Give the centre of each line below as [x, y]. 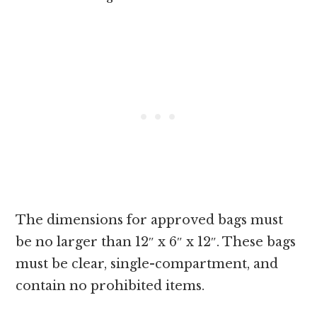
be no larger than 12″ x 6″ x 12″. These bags [156, 242]
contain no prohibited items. [110, 286]
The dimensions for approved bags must [150, 220]
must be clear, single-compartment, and [147, 264]
